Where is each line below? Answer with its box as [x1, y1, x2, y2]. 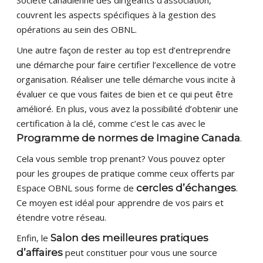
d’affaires [16, 247, 63, 259]
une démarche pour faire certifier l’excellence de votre [16, 59, 237, 71]
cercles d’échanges [136, 182, 237, 194]
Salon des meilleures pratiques [50, 232, 209, 244]
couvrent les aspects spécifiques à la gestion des [16, 9, 217, 21]
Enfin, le [16, 232, 51, 244]
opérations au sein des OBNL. [16, 23, 140, 36]
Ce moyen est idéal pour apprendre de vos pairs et [16, 197, 224, 209]
